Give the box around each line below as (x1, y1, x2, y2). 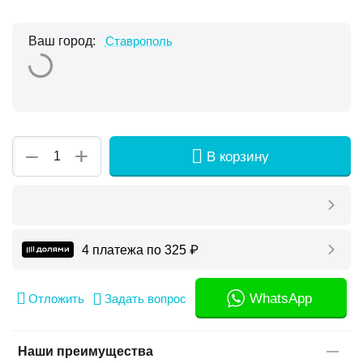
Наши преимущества (18, 344, 153, 358)
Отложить (28, 291, 84, 305)
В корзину (207, 148, 269, 164)
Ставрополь (105, 33, 173, 48)
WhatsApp (250, 290, 312, 306)
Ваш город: (28, 33, 99, 48)
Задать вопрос (105, 291, 186, 305)
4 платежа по (82, 243, 164, 257)
